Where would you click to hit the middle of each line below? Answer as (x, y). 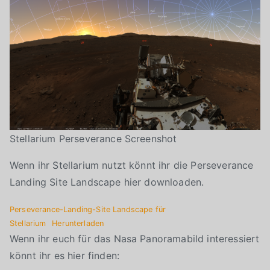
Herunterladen (78, 223)
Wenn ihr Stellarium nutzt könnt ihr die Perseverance (132, 165)
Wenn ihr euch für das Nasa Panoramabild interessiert (135, 238)
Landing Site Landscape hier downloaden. (107, 182)
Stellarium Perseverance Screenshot (93, 138)
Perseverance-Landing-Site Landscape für (88, 209)
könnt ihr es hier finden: (65, 255)
